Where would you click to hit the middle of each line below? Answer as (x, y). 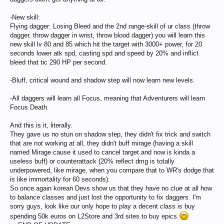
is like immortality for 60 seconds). (60, 179)
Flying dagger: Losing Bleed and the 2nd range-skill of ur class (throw (110, 26)
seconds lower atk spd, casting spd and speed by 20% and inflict (104, 53)
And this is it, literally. (41, 125)
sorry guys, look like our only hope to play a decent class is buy (102, 206)
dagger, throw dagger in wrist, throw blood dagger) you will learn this (107, 35)
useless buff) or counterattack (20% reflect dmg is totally (92, 161)
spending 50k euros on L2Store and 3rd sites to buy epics (94, 216)
